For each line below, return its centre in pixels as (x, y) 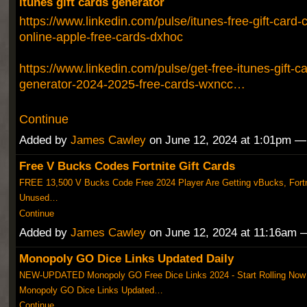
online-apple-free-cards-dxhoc (101, 37)
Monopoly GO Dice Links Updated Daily (126, 258)
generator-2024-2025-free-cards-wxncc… (132, 84)
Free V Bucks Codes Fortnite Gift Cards (127, 166)
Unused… (38, 198)
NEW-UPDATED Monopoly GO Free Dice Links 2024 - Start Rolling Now (162, 275)
